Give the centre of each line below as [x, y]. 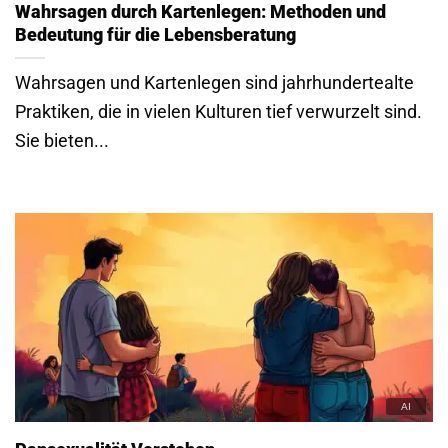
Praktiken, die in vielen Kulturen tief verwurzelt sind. [218, 112]
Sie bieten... [62, 141]
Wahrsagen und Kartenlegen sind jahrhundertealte [214, 83]
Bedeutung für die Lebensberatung [155, 35]
